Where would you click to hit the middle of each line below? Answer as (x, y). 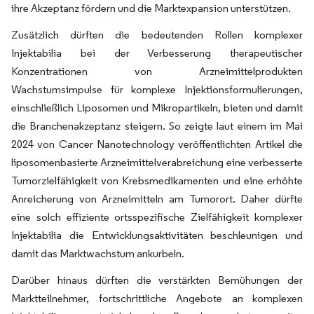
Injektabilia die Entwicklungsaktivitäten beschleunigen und (157, 235)
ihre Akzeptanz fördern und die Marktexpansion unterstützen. (151, 8)
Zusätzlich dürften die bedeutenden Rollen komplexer (157, 35)
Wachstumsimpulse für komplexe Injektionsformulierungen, (157, 89)
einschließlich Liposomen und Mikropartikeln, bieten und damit (157, 108)
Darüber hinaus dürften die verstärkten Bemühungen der (157, 280)
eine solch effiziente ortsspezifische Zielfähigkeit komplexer (157, 217)
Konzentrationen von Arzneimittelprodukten (157, 71)
